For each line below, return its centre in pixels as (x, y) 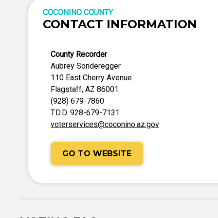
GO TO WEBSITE (97, 154)
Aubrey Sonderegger (86, 66)
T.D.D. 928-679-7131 (85, 113)
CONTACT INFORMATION (120, 24)
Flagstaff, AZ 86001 (85, 89)
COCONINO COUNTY (78, 12)
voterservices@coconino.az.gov (105, 124)
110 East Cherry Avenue (91, 78)
